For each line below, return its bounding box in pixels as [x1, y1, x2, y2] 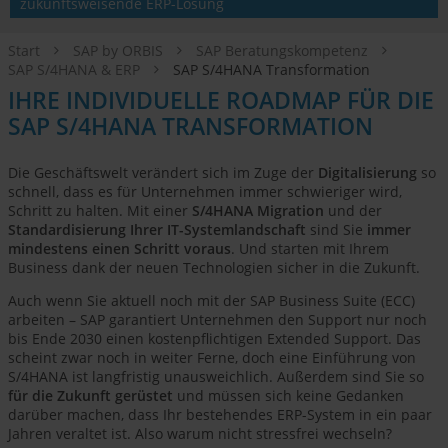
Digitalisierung [318, 163, 417, 183]
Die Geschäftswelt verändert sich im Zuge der [8, 163, 318, 183]
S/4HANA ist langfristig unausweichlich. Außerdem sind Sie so [8, 367, 424, 387]
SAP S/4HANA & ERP [8, 60, 144, 80]
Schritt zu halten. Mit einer [8, 201, 192, 221]
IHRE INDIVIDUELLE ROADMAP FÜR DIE [8, 84, 434, 117]
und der [324, 201, 382, 221]
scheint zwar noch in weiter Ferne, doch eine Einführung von [8, 348, 416, 368]
